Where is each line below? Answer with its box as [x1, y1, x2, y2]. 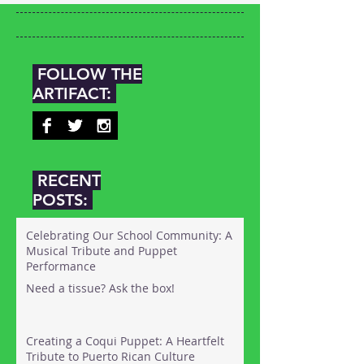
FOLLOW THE [32, 64, 142, 84]
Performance [26, 258, 96, 274]
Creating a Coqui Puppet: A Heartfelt [26, 333, 224, 349]
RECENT [32, 171, 101, 190]
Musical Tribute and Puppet [26, 243, 177, 258]
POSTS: [32, 190, 93, 210]
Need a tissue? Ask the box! [26, 280, 175, 296]
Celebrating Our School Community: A [26, 227, 232, 243]
